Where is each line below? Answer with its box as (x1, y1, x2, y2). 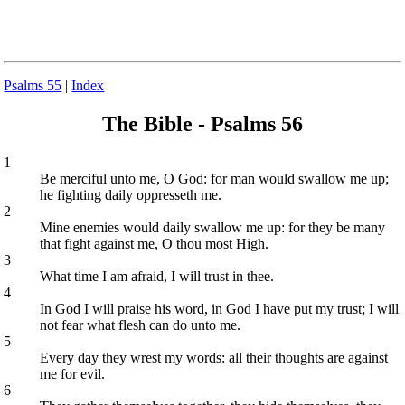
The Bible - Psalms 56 (102, 111, 303, 136)
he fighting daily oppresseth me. (40, 186, 222, 202)
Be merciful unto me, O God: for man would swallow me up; (40, 170, 390, 186)
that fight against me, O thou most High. (40, 235, 269, 251)
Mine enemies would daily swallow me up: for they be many (40, 219, 386, 235)
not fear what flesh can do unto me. (40, 316, 241, 333)
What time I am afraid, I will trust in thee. (40, 268, 275, 284)
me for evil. (40, 365, 106, 381)
